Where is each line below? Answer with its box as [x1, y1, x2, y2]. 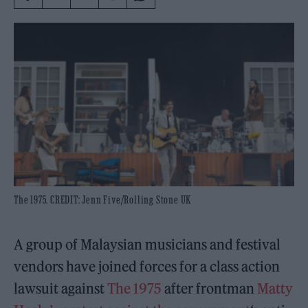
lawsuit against [14, 280, 108, 297]
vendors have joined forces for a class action [14, 258, 280, 275]
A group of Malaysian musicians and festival [14, 236, 281, 253]
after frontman [162, 280, 258, 297]
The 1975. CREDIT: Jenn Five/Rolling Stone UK [14, 193, 192, 206]
